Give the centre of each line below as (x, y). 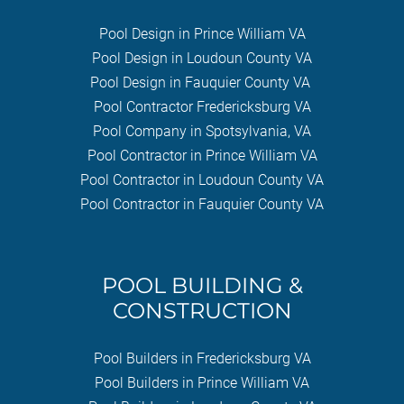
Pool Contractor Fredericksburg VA (202, 106)
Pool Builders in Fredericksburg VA (202, 358)
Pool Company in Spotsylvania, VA (202, 131)
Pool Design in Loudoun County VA (202, 58)
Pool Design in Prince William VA (202, 33)
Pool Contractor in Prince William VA (202, 155)
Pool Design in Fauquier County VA (200, 82)
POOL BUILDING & (202, 285)
